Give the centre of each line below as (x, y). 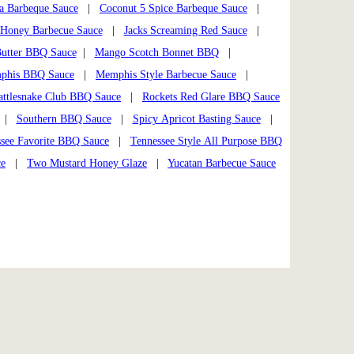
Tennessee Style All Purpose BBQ (206, 141)
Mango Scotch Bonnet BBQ (156, 53)
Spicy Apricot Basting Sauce (196, 119)
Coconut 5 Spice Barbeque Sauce (173, 8)
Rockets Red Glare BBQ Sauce (211, 97)
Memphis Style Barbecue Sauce (166, 75)
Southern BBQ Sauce (64, 119)
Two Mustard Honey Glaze (87, 163)
